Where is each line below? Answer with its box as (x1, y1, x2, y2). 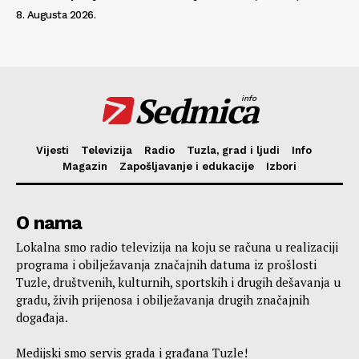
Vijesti (35, 144, 69, 157)
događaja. (16, 309, 68, 326)
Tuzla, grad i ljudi (186, 144, 280, 157)
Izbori (266, 160, 296, 173)
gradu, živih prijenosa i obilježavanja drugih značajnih (16, 292, 309, 309)
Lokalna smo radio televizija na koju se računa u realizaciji (16, 239, 338, 256)
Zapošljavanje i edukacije (119, 160, 254, 173)
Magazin (63, 160, 107, 173)
